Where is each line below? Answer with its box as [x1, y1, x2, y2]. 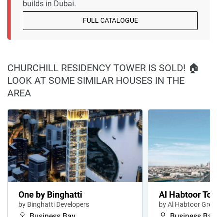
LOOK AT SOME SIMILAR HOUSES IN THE [7, 75, 185, 86]
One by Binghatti [18, 189, 82, 200]
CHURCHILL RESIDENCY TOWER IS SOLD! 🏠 [7, 62, 199, 74]
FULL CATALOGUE [82, 16, 138, 24]
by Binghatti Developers [18, 201, 89, 208]
